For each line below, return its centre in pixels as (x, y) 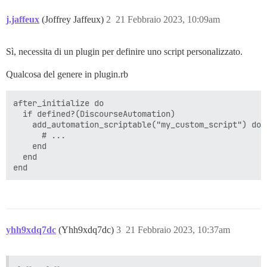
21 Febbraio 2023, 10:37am (178, 230)
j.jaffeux (23, 20)
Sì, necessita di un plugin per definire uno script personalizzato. (124, 52)
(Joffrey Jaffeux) (74, 20)
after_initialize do (58, 103)
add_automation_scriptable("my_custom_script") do (137, 125)
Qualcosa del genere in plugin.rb (67, 74)
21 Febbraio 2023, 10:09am (168, 20)
